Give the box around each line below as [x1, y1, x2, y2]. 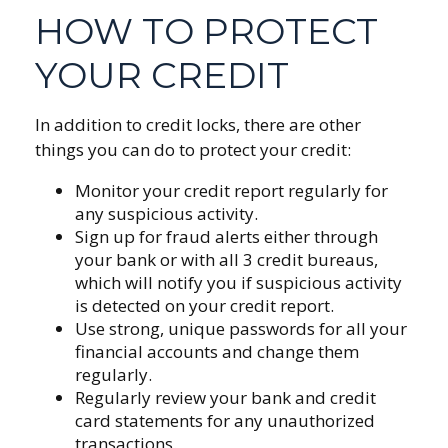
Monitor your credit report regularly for [75, 178, 388, 202]
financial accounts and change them [75, 339, 359, 363]
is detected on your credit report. [75, 293, 334, 317]
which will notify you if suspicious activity [75, 270, 402, 294]
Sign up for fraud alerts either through [75, 224, 378, 248]
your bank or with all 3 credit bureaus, [75, 247, 378, 271]
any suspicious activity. [75, 201, 258, 225]
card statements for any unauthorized [75, 408, 375, 432]
